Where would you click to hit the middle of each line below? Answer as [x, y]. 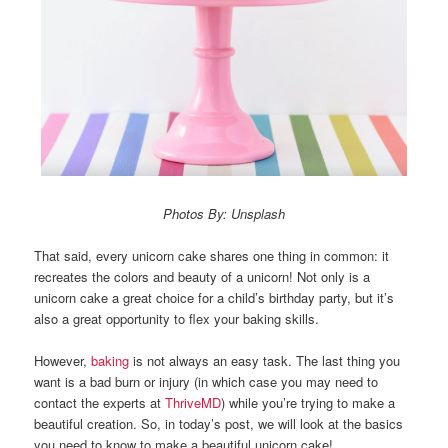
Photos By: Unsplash [224, 214]
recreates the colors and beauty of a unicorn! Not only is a [202, 277]
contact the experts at [100, 403]
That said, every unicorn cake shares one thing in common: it [212, 256]
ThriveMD [193, 403]
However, [63, 361]
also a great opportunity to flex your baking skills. [179, 319]
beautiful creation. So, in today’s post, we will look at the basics [219, 424]
